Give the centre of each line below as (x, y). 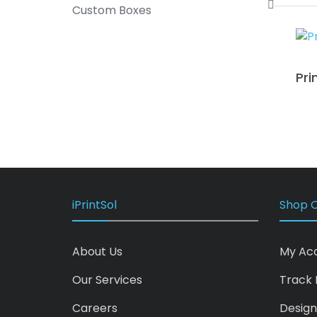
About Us (97, 251)
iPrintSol (94, 204)
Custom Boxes (112, 10)
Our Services (107, 279)
